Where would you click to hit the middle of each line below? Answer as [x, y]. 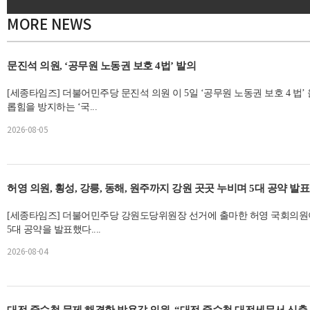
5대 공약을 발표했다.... [54, 229]
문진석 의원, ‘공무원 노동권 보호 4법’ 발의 [101, 66]
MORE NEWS [49, 24]
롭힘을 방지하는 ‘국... [52, 107]
